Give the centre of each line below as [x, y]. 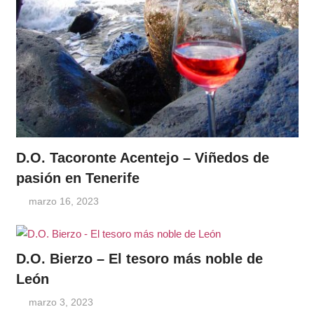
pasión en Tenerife [77, 178]
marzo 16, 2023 [64, 201]
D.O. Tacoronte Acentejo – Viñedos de [142, 158]
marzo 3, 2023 [61, 302]
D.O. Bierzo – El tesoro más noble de [139, 258]
